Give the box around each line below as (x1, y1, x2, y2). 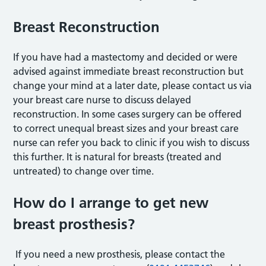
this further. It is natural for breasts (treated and (13, 151, 222, 163)
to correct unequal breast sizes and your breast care (13, 122, 239, 134)
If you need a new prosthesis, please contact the (13, 248, 226, 260)
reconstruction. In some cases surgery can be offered (13, 108, 242, 120)
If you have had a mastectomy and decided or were (13, 51, 238, 63)
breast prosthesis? (13, 216, 135, 233)
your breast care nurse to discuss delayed (13, 94, 192, 106)
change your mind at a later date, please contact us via (13, 80, 252, 91)
